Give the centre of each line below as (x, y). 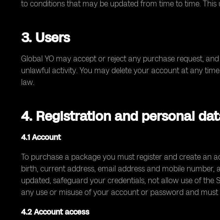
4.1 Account (41, 137)
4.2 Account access (55, 212)
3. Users (45, 37)
